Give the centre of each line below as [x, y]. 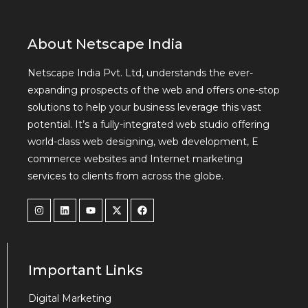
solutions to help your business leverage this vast [144, 107]
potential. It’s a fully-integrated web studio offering [148, 124]
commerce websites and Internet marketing [135, 158]
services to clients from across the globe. [125, 176]
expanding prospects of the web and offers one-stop [154, 90]
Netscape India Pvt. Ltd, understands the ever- [140, 73]
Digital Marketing [70, 298]
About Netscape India [105, 44]
